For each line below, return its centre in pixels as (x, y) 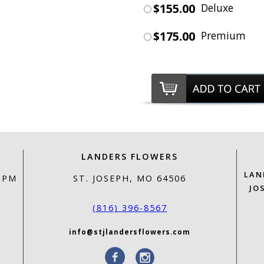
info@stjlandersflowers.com (130, 232)
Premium (223, 35)
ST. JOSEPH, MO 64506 (130, 179)
